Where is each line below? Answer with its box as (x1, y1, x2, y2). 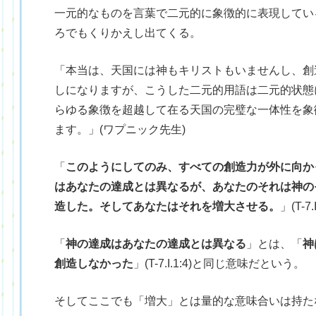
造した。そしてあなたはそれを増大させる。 (54, 200, 280, 212)
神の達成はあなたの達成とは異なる (66, 238, 246, 250)
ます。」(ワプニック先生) (54, 123, 186, 135)
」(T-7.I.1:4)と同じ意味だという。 (133, 257, 305, 269)
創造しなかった (54, 257, 133, 269)
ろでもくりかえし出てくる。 (54, 27, 201, 39)
